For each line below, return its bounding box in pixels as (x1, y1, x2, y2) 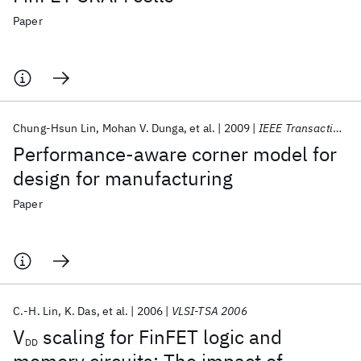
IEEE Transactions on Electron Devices (258, 121, 333, 135)
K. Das (64, 304, 97, 318)
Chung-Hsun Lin (13, 121, 97, 135)
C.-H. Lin (13, 304, 59, 318)
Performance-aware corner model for (13, 141, 337, 167)
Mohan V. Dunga (102, 121, 184, 135)
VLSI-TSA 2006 (171, 304, 247, 318)
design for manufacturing (13, 165, 233, 191)
